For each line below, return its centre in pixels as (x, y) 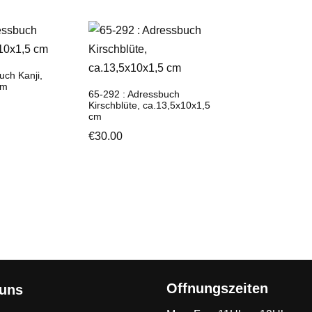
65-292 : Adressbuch (134, 94)
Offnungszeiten (217, 288)
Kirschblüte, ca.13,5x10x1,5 (150, 105)
